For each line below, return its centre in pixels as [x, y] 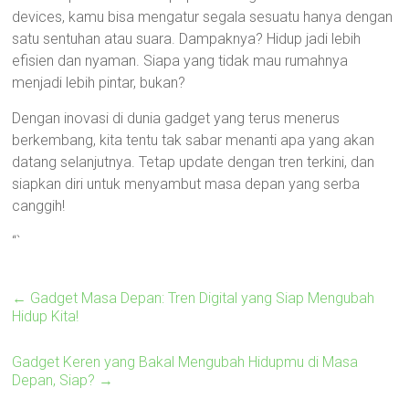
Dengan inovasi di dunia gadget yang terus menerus [176, 118]
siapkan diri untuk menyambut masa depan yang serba [186, 184]
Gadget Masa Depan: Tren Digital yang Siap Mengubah [201, 298]
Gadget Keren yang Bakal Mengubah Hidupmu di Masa [185, 362]
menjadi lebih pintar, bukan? [99, 83]
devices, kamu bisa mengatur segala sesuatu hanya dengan [203, 17]
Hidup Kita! [46, 316]
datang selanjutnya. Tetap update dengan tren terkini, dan [194, 162]
